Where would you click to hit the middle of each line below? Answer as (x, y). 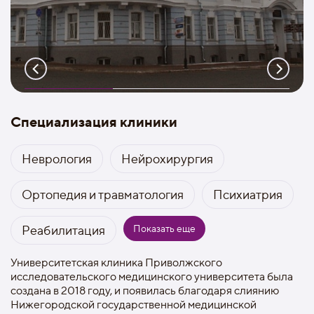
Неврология (57, 159)
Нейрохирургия (167, 159)
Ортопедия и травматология (103, 194)
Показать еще (164, 228)
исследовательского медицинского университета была (152, 277)
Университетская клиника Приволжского (116, 262)
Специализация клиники (94, 122)
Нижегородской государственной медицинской (134, 305)
